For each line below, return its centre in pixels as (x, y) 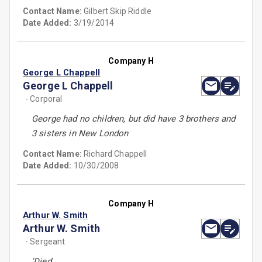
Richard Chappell (116, 154)
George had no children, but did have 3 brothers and (134, 119)
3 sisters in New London (80, 134)
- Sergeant (45, 242)
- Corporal (44, 99)
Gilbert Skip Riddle (118, 11)
